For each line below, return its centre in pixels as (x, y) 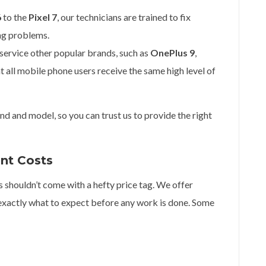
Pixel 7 (43, 17)
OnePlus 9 (172, 53)
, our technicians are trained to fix (124, 17)
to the (15, 17)
